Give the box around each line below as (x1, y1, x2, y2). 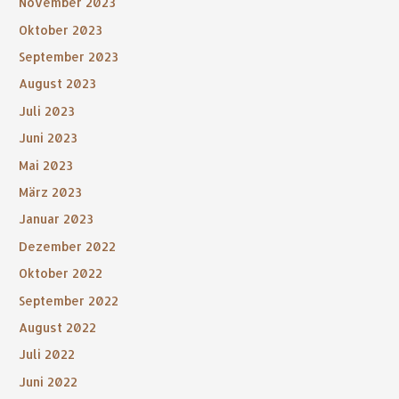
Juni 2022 (19, 373, 78, 389)
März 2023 (19, 184, 83, 200)
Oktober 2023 (19, 21, 103, 37)
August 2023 (19, 76, 97, 92)
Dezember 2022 (19, 238, 117, 254)
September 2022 (19, 292, 119, 308)
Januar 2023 (19, 211, 94, 227)
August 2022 (19, 320, 97, 336)
